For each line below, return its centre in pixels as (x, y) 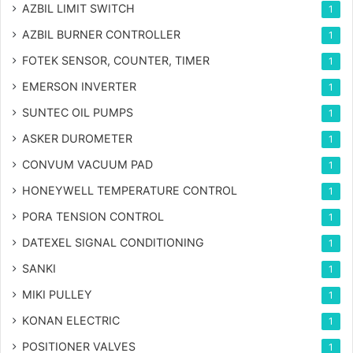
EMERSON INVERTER (79, 87)
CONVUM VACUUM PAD (87, 165)
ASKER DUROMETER (77, 139)
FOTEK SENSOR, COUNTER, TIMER (116, 61)
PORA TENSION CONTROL (93, 217)
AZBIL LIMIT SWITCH (78, 9)
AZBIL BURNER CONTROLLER (101, 35)
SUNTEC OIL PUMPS (78, 113)
